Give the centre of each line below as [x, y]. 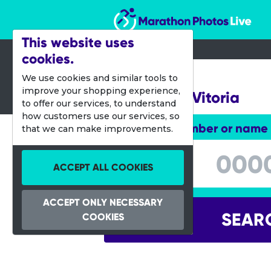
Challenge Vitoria [176, 98]
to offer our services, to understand [99, 103]
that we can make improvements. [97, 129]
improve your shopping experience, [101, 91]
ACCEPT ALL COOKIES [103, 167]
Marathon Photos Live [167, 11]
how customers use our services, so [101, 116]
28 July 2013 [142, 76]
